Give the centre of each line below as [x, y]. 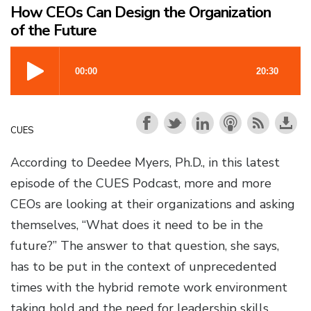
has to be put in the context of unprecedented [144, 267]
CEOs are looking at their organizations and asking [153, 204]
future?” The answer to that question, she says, [145, 246]
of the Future [53, 31]
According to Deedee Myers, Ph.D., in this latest [145, 163]
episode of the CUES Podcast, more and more [141, 184]
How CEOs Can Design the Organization [141, 13]
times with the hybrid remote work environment [149, 288]
